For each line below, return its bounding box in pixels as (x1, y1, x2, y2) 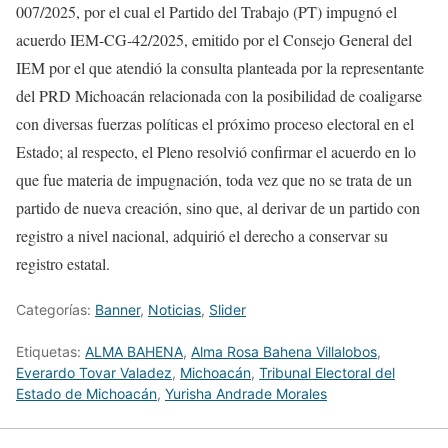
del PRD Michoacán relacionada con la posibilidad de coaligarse (16, 85, 422, 106)
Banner (95, 301, 140, 318)
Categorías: (16, 301, 95, 318)
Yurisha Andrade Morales (165, 385, 327, 402)
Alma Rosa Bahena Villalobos (191, 343, 377, 360)
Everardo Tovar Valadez (16, 364, 172, 381)
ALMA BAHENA (85, 343, 183, 360)
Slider (209, 301, 246, 318)
